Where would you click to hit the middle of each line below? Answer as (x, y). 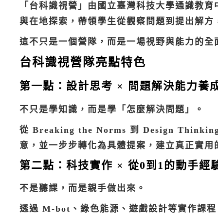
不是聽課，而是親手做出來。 (83, 189)
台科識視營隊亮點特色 (83, 62)
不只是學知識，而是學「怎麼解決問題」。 (112, 109)
